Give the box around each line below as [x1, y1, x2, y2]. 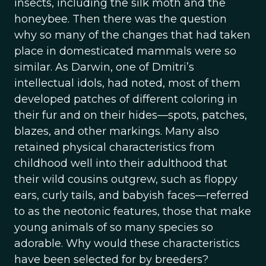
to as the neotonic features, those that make [14, 205, 251, 218]
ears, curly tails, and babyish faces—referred [14, 189, 249, 202]
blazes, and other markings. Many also [14, 125, 219, 138]
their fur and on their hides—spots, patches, [14, 109, 247, 122]
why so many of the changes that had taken [14, 28, 251, 42]
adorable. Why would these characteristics [14, 237, 240, 250]
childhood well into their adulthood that [14, 157, 227, 170]
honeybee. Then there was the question [14, 12, 227, 26]
